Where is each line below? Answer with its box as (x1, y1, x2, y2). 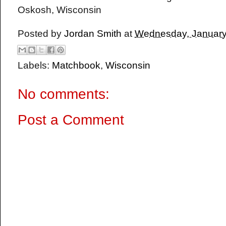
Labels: (18, 60, 52, 71)
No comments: (18, 86, 109, 102)
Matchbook (52, 60, 100, 71)
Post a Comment (18, 112, 124, 128)
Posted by (18, 28, 64, 39)
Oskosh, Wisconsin (18, 4, 101, 15)
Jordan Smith (64, 28, 122, 39)
